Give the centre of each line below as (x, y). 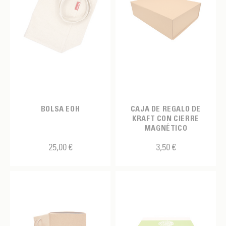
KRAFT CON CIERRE (166, 118)
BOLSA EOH (60, 108)
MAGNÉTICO (166, 128)
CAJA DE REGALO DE (166, 108)
